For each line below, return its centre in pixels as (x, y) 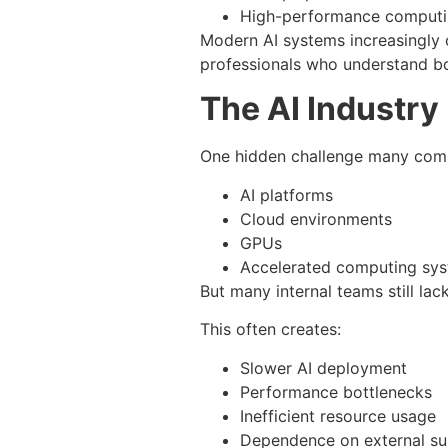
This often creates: (270, 329)
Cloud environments (316, 218)
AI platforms (286, 194)
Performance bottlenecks (336, 391)
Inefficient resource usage (338, 415)
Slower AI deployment (323, 367)
